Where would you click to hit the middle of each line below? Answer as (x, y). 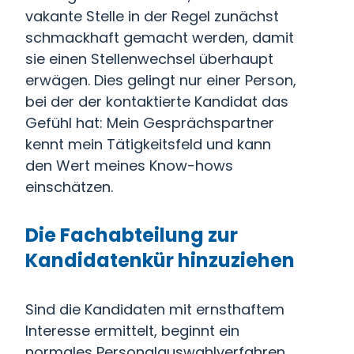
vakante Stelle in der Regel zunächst (152, 16)
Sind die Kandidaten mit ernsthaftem (155, 309)
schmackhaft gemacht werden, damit (160, 38)
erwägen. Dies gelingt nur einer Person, (161, 80)
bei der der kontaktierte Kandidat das (157, 102)
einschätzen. (69, 187)
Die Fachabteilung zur (132, 235)
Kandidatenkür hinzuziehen (160, 260)
